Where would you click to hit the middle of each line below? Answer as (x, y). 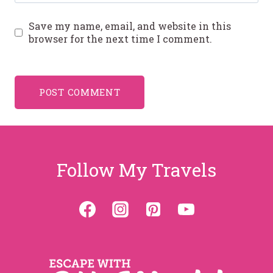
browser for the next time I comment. (120, 39)
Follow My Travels (136, 170)
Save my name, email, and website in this (129, 26)
